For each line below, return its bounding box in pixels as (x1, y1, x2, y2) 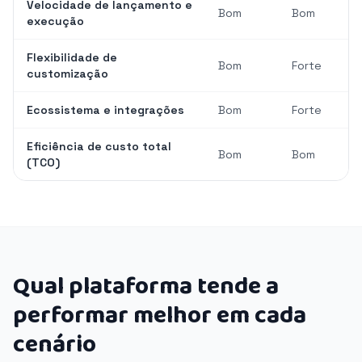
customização (27, 66, 108, 81)
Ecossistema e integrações (27, 103, 184, 117)
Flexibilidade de (27, 50, 117, 65)
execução (27, 14, 84, 28)
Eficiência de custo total (27, 139, 171, 154)
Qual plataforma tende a (13, 267, 279, 306)
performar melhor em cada (13, 297, 306, 335)
